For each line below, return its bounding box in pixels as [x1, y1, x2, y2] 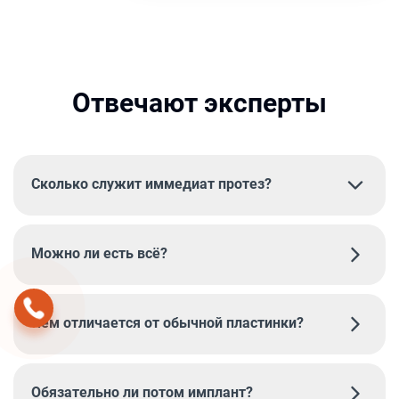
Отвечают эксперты [72, 86, 327, 118]
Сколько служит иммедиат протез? [31, 175, 272, 192]
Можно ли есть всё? [31, 244, 167, 262]
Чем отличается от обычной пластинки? [31, 313, 304, 331]
